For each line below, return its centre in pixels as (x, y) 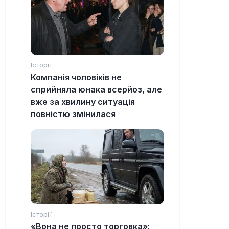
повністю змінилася (73, 114)
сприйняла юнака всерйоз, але (96, 90)
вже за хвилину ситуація (83, 102)
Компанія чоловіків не (76, 77)
